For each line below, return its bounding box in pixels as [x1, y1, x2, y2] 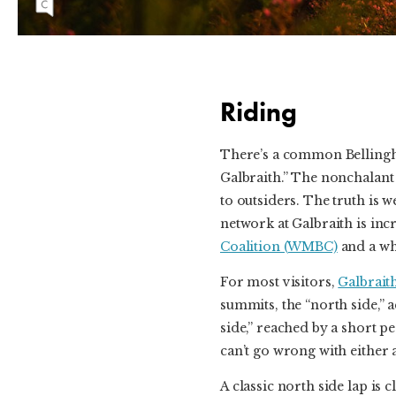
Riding [220, 95, 297, 130]
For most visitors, [220, 274, 339, 291]
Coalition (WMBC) [220, 239, 338, 255]
